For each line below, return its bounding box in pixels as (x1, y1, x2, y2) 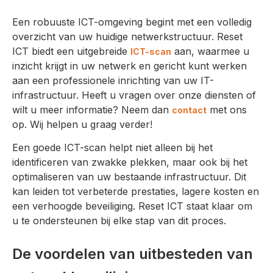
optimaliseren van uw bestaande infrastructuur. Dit (12, 171, 246, 183)
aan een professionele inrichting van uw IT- (12, 74, 214, 87)
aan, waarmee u (171, 44, 249, 57)
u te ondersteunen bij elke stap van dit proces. (12, 214, 226, 227)
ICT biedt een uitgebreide (12, 44, 130, 57)
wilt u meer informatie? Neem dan (12, 103, 172, 116)
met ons (207, 103, 247, 116)
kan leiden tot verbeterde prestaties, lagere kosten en (12, 185, 259, 198)
